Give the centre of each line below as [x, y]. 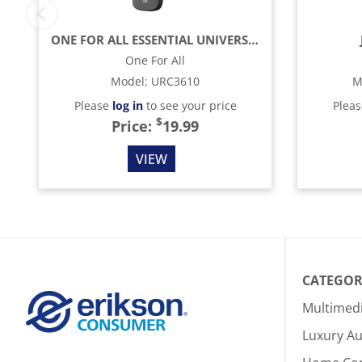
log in [127, 105]
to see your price [189, 105]
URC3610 [175, 81]
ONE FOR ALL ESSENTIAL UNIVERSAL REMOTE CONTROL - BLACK [253, 40]
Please [93, 105]
